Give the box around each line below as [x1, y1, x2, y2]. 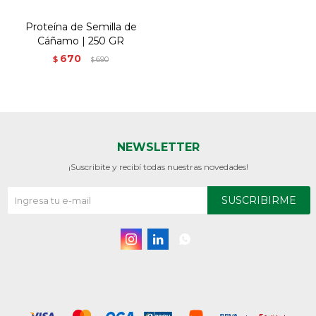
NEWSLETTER [116, 140, 200, 154]
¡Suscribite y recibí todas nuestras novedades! [68, 162, 248, 172]
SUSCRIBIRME [221, 194, 296, 207]
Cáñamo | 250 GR [37, 35, 124, 47]
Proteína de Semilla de [25, 20, 137, 33]
